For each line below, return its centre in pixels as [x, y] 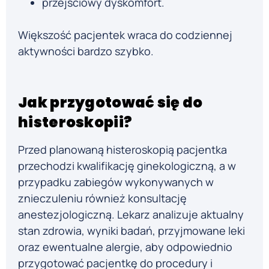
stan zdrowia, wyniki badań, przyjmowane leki [131, 231]
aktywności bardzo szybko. [86, 51]
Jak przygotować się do [110, 103]
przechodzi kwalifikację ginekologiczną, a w [127, 166]
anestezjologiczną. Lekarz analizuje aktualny [131, 215]
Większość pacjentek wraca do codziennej [125, 35]
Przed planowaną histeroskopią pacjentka [122, 150]
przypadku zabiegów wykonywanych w [116, 182]
